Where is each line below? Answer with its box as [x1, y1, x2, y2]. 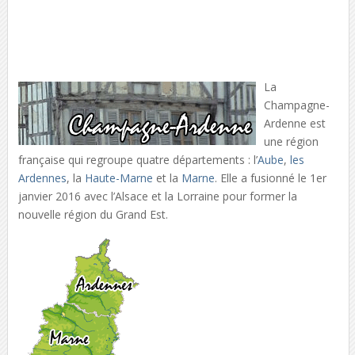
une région [263, 134, 319, 149]
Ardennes [17, 170, 67, 185]
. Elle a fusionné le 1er [214, 170, 326, 185]
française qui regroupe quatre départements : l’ [17, 152, 258, 167]
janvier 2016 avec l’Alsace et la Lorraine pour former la [17, 189, 297, 204]
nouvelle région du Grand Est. [17, 207, 168, 222]
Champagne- [263, 97, 330, 113]
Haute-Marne [84, 170, 153, 185]
